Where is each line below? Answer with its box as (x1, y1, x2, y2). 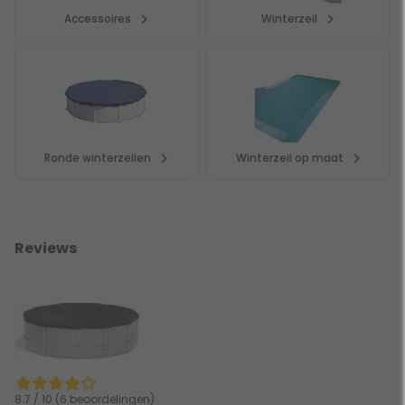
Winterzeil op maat (235, 149, 344, 165)
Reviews (14, 237, 77, 259)
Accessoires (64, 10, 131, 26)
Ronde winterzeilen (44, 149, 151, 165)
